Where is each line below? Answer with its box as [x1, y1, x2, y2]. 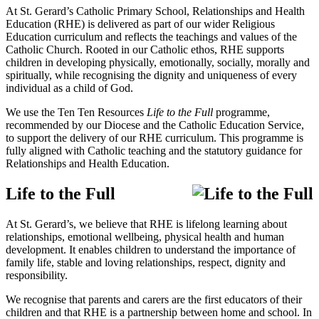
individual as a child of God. [6, 82, 133, 95]
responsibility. [6, 269, 68, 282]
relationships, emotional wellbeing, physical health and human [6, 231, 284, 244]
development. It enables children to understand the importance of [6, 244, 296, 256]
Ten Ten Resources [58, 106, 144, 119]
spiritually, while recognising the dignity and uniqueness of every [6, 69, 297, 82]
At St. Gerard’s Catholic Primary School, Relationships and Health [6, 5, 305, 18]
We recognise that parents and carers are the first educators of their [6, 293, 302, 306]
